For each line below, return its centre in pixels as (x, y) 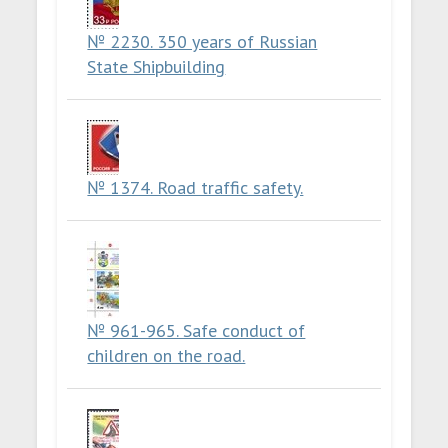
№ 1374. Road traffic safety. (195, 187)
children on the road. (166, 355)
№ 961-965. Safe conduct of (196, 330)
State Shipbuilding (156, 66)
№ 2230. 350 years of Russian (202, 41)
